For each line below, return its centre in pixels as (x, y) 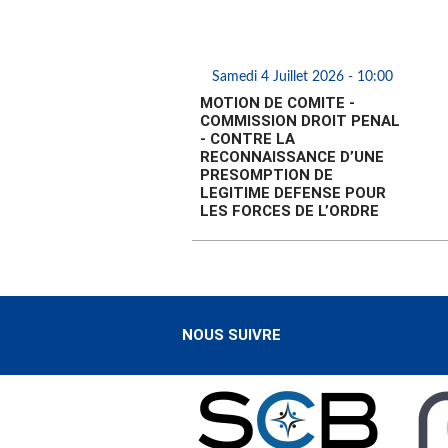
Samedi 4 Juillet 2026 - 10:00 (303, 77)
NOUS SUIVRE (231, 335)
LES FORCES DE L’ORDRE (289, 211)
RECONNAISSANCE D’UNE (292, 157)
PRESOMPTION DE (266, 175)
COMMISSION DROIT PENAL (300, 121)
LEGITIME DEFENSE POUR (293, 193)
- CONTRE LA (247, 139)
